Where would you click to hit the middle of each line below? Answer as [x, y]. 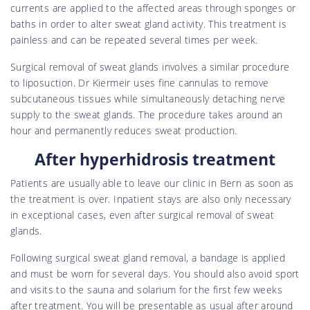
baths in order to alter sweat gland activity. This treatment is [149, 24]
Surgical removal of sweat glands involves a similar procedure [150, 66]
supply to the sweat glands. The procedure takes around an [147, 114]
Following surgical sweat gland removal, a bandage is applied [148, 257]
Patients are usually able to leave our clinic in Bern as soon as [152, 183]
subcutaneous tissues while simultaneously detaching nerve [148, 98]
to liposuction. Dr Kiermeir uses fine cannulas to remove [140, 82]
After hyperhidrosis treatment [155, 159]
